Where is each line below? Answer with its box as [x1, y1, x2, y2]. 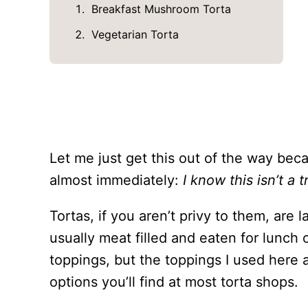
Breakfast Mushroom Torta [91, 2, 231, 16]
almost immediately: [49, 172, 183, 189]
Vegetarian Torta [91, 27, 179, 41]
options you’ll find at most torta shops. [49, 274, 298, 291]
